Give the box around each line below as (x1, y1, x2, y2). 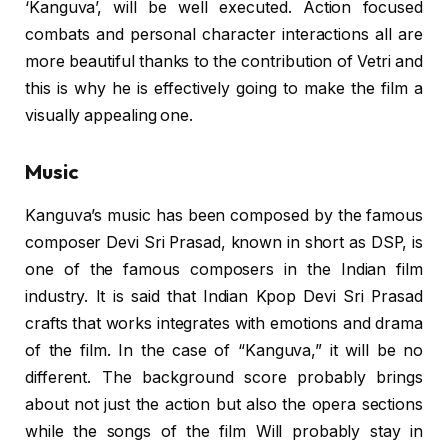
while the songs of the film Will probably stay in (25, 422, 423, 442)
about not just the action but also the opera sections (25, 395, 423, 415)
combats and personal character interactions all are (25, 25, 423, 45)
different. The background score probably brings (25, 368, 423, 388)
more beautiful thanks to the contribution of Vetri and (25, 52, 423, 72)
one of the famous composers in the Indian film (25, 260, 423, 280)
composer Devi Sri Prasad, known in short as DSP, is (25, 233, 423, 253)
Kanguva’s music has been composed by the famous (25, 206, 423, 226)
